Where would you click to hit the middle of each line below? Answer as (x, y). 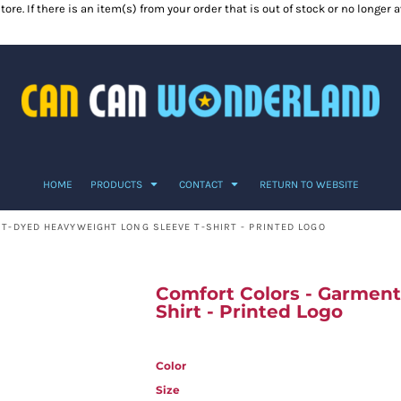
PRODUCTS (117, 185)
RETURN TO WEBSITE (309, 185)
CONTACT (202, 185)
